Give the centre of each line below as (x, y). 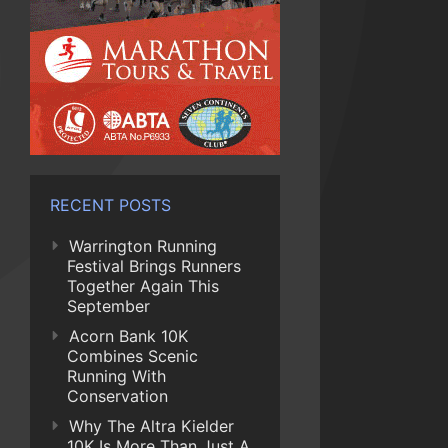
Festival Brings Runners (154, 266)
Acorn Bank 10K (128, 336)
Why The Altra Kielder (151, 426)
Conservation (117, 396)
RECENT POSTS (110, 205)
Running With (116, 376)
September (108, 306)
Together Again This (143, 286)
